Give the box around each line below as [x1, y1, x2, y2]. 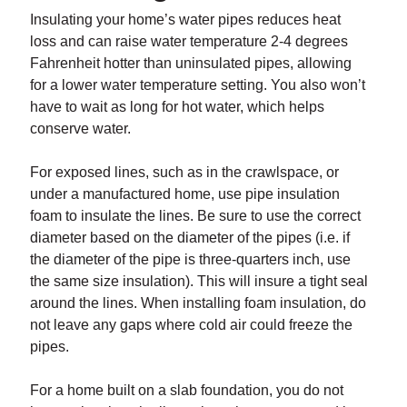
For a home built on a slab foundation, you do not [29, 382, 343, 399]
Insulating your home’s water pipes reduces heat [29, 12, 341, 28]
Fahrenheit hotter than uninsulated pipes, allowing [29, 55, 352, 72]
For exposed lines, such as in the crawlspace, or [29, 164, 339, 181]
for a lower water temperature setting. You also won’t [29, 77, 365, 94]
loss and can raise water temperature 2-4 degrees [29, 34, 348, 50]
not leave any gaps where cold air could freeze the [29, 317, 352, 333]
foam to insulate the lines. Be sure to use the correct [29, 208, 361, 224]
